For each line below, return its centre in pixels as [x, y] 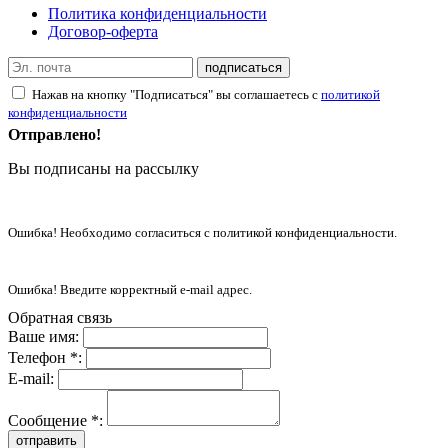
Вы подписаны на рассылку [103, 168]
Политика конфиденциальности [157, 13]
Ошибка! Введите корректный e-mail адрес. [130, 290]
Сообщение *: [55, 421]
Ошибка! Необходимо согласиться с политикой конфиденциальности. [202, 232]
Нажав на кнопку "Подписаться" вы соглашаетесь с [176, 94]
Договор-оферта [103, 31]
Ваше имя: [43, 337]
